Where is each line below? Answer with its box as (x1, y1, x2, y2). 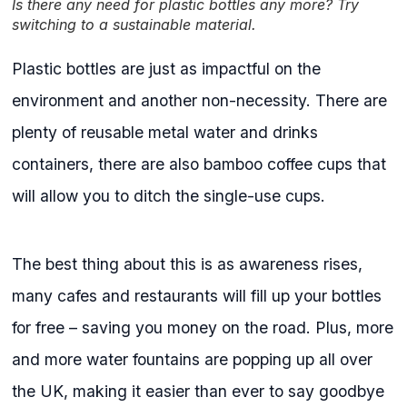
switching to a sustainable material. (12, 15, 257, 35)
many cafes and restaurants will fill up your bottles (12, 286, 382, 306)
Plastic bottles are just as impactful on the (12, 59, 322, 79)
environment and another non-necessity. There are (12, 91, 388, 111)
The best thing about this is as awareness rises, (12, 254, 363, 274)
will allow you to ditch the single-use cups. (12, 186, 331, 206)
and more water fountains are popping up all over (12, 350, 373, 370)
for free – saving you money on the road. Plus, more (12, 318, 394, 338)
